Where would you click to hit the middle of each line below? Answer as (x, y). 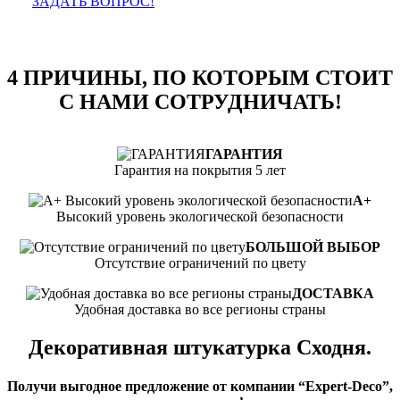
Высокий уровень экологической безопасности (200, 216)
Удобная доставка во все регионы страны (200, 309)
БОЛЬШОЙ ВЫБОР (313, 246)
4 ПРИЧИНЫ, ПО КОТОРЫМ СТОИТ (200, 77)
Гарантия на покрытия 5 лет (200, 170)
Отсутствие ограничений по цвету (200, 262)
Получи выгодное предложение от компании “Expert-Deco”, (200, 386)
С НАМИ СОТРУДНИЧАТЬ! (200, 101)
